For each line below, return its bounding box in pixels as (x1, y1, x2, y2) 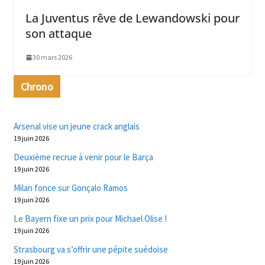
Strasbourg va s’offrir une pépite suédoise (13, 244, 168, 256)
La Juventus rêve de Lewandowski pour (25, 10, 240, 27)
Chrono (20, 80, 53, 94)
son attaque (25, 25, 92, 42)
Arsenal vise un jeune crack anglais (13, 121, 140, 132)
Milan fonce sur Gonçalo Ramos (13, 182, 128, 194)
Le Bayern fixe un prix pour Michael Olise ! (13, 213, 167, 225)
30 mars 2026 (32, 53, 72, 62)
